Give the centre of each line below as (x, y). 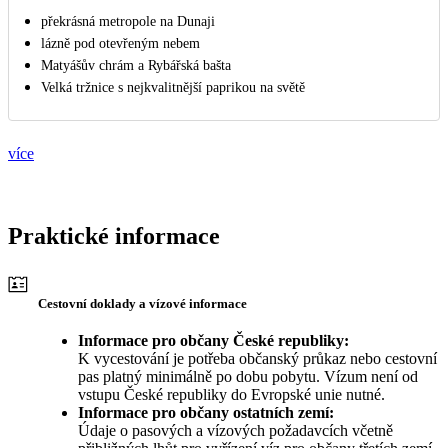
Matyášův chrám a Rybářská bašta (136, 66)
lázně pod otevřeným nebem (120, 44)
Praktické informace (114, 236)
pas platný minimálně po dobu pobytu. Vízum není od (248, 377)
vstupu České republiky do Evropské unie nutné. (231, 395)
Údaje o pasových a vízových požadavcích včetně (235, 431)
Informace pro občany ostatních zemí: (206, 413)
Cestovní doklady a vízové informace (142, 304)
